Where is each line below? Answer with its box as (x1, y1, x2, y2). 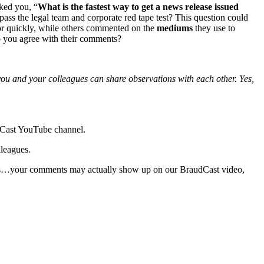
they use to (193, 22, 235, 33)
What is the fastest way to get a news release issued (38, 1, 239, 12)
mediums (157, 22, 193, 33)
